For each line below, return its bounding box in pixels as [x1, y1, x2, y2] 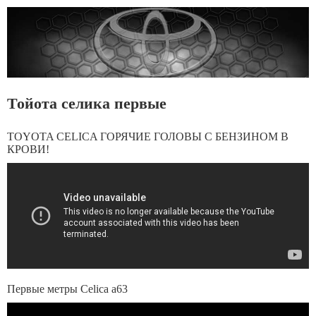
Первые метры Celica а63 [7, 283, 128, 295]
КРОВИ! [7, 143, 49, 155]
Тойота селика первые [7, 95, 166, 112]
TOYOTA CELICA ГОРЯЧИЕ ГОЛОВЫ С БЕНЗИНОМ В [7, 130, 288, 142]
